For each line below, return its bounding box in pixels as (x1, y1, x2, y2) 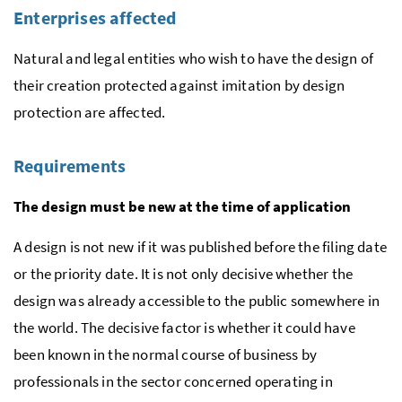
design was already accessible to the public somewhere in (13, 290, 380, 310)
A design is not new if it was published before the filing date (13, 236, 387, 257)
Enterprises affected (13, 5, 177, 29)
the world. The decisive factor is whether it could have (13, 317, 355, 337)
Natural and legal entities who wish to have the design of (13, 48, 374, 68)
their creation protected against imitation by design (13, 74, 345, 95)
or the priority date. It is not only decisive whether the (13, 263, 354, 284)
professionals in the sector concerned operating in (13, 371, 333, 391)
